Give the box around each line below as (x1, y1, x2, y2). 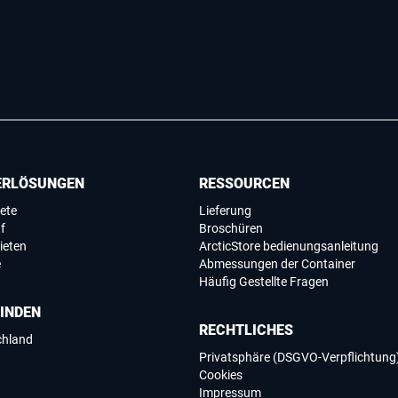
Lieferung (199, 203, 251, 219)
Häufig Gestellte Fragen (199, 275, 329, 290)
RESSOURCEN (199, 175, 290, 193)
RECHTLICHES (199, 322, 293, 339)
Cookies (199, 368, 243, 383)
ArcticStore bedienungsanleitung (199, 239, 378, 254)
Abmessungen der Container (199, 257, 355, 272)
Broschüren (199, 221, 263, 236)
